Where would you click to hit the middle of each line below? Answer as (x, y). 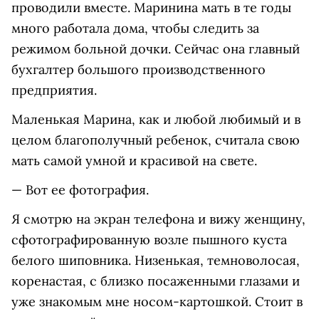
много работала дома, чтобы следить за (135, 28)
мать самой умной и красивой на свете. (134, 161)
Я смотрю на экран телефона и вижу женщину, (158, 219)
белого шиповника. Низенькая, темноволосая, (156, 261)
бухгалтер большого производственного (138, 70)
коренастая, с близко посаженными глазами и (156, 281)
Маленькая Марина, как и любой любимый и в (156, 120)
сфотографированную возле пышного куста (149, 240)
